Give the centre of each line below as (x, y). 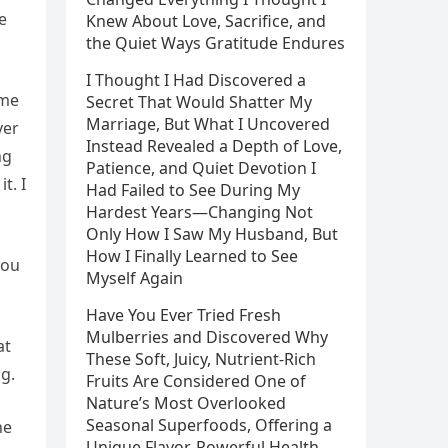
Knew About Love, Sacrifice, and (206, 21)
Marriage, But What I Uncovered (208, 124)
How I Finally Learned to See (192, 256)
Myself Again (134, 278)
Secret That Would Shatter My (199, 102)
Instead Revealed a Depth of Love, (214, 146)
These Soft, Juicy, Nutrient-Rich (201, 359)
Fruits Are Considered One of (196, 381)
